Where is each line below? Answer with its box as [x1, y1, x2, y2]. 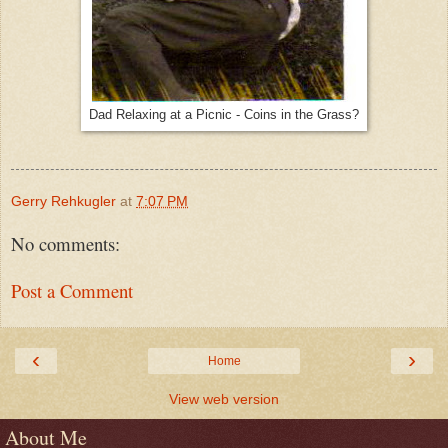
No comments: [11, 231, 120, 257]
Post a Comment [11, 278, 133, 304]
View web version [169, 391, 279, 408]
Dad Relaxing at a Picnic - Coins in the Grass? [89, 107, 359, 122]
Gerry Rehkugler [11, 192, 116, 209]
